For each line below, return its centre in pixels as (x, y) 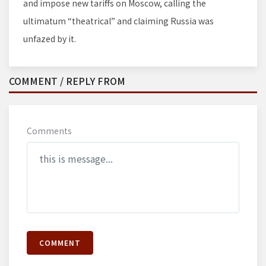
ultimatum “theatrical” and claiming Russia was (118, 21)
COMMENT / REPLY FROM (67, 81)
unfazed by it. (50, 39)
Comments (49, 131)
